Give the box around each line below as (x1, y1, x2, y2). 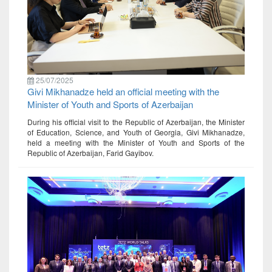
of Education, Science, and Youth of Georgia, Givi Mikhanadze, (27, 127, 245, 138)
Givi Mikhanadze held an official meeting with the (27, 85, 219, 98)
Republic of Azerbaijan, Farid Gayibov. (27, 148, 154, 158)
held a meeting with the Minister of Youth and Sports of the (27, 137, 245, 148)
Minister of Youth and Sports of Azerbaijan (27, 98, 193, 111)
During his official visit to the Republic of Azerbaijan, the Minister (27, 117, 245, 127)
